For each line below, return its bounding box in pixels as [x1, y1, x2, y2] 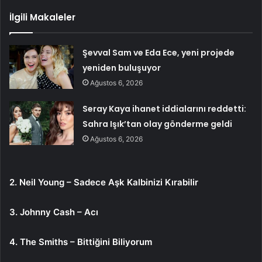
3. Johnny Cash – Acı [9, 206, 98, 218]
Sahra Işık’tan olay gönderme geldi [82, 118, 233, 130]
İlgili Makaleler [9, 11, 75, 23]
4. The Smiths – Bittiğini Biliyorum [9, 236, 152, 247]
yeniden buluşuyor [82, 61, 161, 74]
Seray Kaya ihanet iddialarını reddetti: [82, 102, 247, 115]
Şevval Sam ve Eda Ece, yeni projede [82, 46, 235, 58]
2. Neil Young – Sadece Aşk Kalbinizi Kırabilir [9, 176, 198, 188]
